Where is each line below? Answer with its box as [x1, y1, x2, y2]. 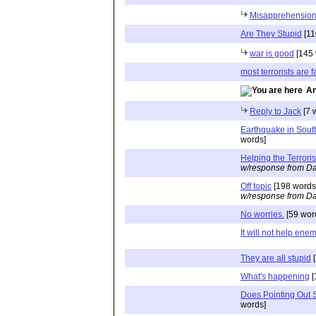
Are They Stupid [241, 28, 302, 39]
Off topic [241, 181, 272, 191]
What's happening [241, 271, 310, 281]
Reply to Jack [250, 106, 301, 116]
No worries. [241, 209, 284, 219]
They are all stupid [241, 253, 311, 263]
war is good [250, 48, 294, 59]
